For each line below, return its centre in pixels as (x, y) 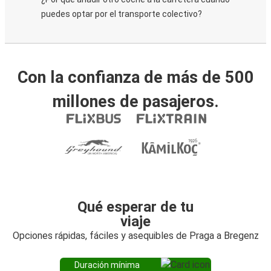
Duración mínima (107, 265)
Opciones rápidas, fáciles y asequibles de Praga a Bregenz (135, 236)
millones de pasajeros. (135, 102)
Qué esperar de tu (135, 207)
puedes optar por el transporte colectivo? (122, 14)
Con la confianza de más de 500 (135, 77)
